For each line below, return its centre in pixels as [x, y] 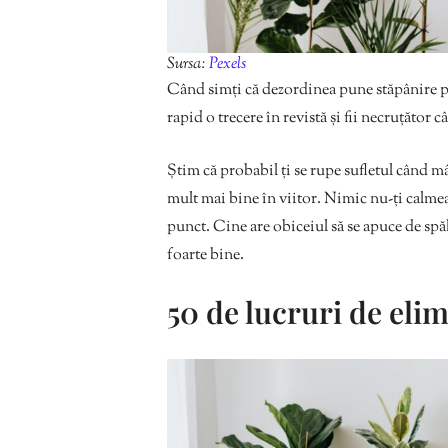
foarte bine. [205, 255]
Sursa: [188, 64]
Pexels [227, 64]
